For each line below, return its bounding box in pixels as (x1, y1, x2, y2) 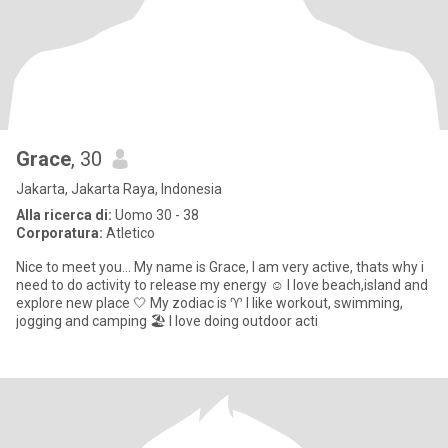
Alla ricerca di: (16, 207, 112, 223)
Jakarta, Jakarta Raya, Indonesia (16, 181, 222, 197)
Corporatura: (16, 225, 103, 241)
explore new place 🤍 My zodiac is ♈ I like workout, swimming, (16, 295, 334, 311)
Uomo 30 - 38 (112, 207, 199, 223)
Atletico (103, 225, 155, 241)
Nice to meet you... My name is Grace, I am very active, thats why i (16, 259, 252, 275)
